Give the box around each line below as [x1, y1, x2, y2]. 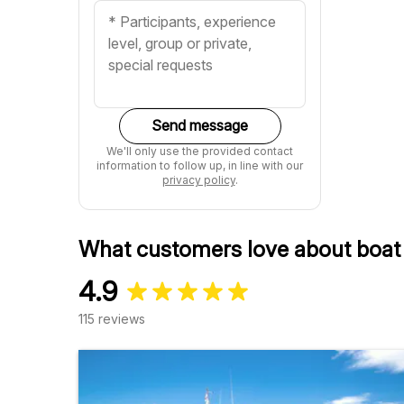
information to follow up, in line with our [96, 158, 304, 172]
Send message [151, 116, 249, 135]
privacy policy [161, 172, 235, 187]
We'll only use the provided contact [106, 143, 294, 158]
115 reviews [78, 310, 145, 326]
